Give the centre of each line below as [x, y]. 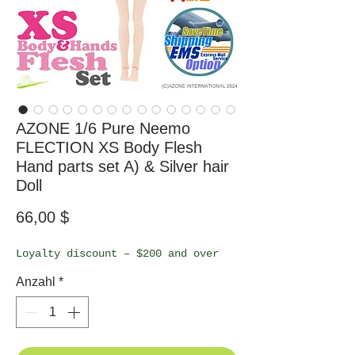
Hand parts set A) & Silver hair [122, 166]
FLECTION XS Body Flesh [109, 147]
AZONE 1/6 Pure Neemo [103, 128]
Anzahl [36, 281]
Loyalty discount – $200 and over [117, 253]
